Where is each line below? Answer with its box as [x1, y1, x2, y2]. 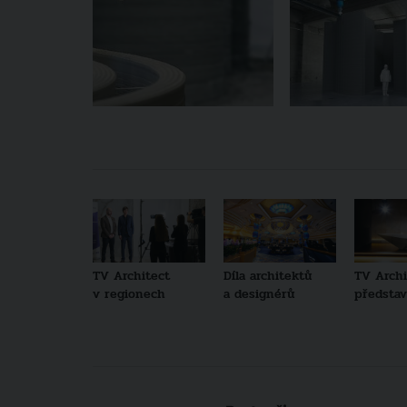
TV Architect [93, 265, 170, 285]
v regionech [93, 283, 165, 303]
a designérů [223, 283, 294, 303]
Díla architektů [223, 265, 312, 285]
